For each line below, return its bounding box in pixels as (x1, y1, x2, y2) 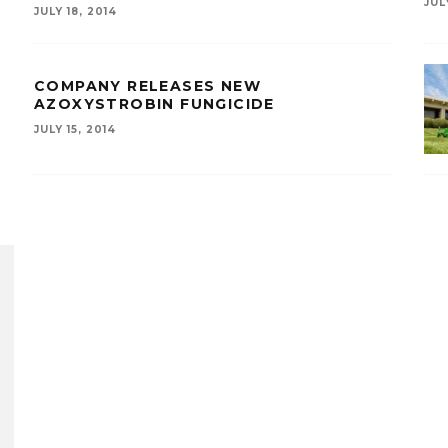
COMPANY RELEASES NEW (34, 77, 261, 95)
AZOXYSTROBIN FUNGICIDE (34, 95, 275, 113)
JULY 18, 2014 (34, 5, 117, 18)
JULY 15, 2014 (34, 123, 116, 136)
